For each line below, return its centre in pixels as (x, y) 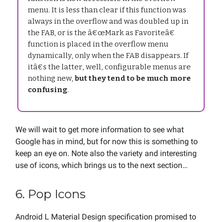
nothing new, (51, 79)
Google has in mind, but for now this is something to (107, 142)
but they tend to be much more (133, 79)
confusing (48, 90)
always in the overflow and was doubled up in (108, 22)
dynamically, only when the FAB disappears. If (108, 56)
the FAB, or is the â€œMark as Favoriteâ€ (101, 33)
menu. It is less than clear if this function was (107, 10)
